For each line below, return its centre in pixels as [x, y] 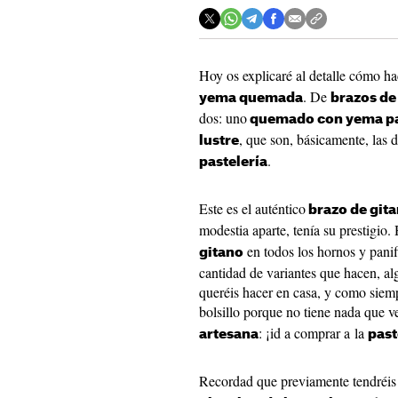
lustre [219, 141]
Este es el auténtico [252, 208]
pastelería [233, 162]
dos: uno [223, 118]
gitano [221, 253]
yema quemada [251, 98]
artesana [229, 334]
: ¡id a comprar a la [313, 333]
